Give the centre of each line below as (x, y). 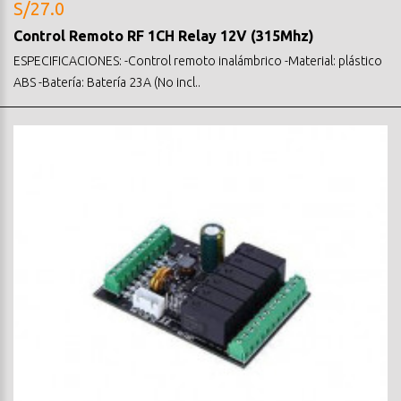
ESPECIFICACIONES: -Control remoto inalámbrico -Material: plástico (198, 60)
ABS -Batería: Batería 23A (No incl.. (107, 82)
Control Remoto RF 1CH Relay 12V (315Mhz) (164, 35)
